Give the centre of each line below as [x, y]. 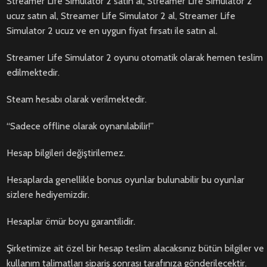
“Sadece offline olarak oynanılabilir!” [80, 126]
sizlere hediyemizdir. [48, 195]
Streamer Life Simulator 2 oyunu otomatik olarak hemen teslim [135, 58]
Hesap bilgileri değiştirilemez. [66, 153]
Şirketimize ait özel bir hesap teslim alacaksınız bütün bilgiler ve [135, 249]
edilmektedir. [33, 73]
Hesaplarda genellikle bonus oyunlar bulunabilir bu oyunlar [125, 180]
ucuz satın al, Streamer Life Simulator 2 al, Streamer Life [121, 16]
